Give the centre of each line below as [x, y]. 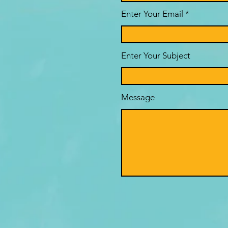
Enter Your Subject [156, 55]
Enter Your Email [152, 14]
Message [138, 97]
